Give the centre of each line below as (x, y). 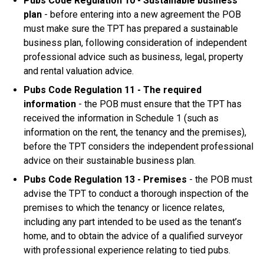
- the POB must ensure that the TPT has (159, 104)
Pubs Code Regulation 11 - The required (113, 90)
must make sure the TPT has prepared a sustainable (131, 29)
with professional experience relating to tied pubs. (127, 250)
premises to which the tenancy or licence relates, (124, 208)
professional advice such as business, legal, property (133, 57)
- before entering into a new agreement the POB (143, 14)
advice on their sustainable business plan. (112, 161)
